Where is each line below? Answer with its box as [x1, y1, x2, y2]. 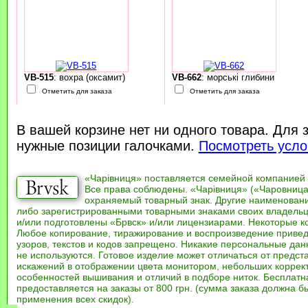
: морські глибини [201, 72, 274, 83]
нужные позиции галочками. [16, 138, 199, 154]
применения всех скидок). [16, 294, 134, 305]
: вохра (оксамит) [53, 72, 125, 83]
